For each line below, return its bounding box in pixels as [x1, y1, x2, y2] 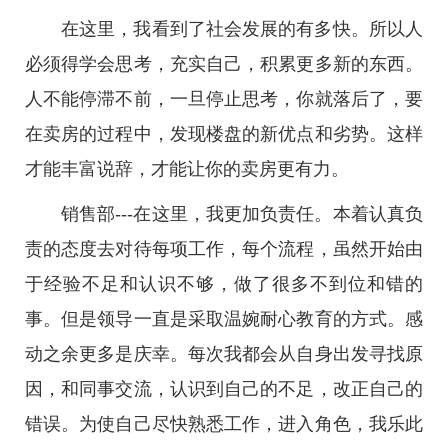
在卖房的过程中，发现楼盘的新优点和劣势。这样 [25, 124, 423, 144]
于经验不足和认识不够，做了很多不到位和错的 [25, 274, 423, 294]
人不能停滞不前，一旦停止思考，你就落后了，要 [25, 89, 423, 109]
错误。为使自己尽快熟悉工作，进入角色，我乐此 [25, 414, 423, 434]
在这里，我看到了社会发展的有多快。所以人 [61, 19, 423, 39]
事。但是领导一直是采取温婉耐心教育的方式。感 [25, 309, 423, 329]
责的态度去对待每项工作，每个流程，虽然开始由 [25, 239, 423, 259]
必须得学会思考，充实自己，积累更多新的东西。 [25, 54, 423, 74]
